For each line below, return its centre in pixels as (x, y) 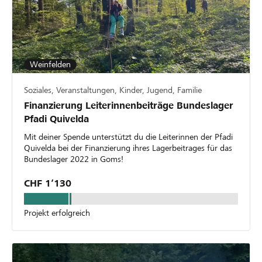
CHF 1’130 (48, 183)
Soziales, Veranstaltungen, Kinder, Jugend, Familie (113, 90)
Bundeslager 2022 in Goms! (74, 159)
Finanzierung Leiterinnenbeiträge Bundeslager (129, 105)
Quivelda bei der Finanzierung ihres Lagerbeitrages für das (128, 148)
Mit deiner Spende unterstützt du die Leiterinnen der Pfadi (128, 137)
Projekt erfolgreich (57, 213)
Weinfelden (50, 64)
